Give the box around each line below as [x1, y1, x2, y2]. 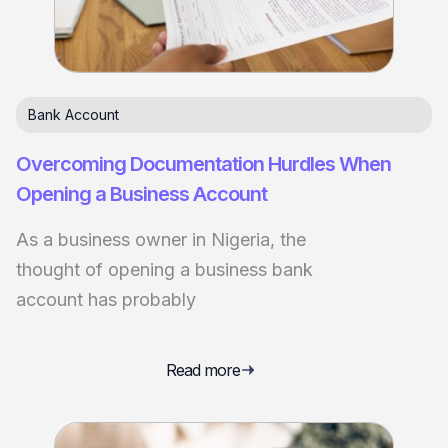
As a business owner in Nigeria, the [16, 229, 306, 251]
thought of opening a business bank [16, 259, 313, 281]
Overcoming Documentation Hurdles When [16, 152, 391, 177]
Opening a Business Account [16, 182, 267, 207]
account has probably [16, 289, 196, 311]
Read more [166, 359, 240, 380]
